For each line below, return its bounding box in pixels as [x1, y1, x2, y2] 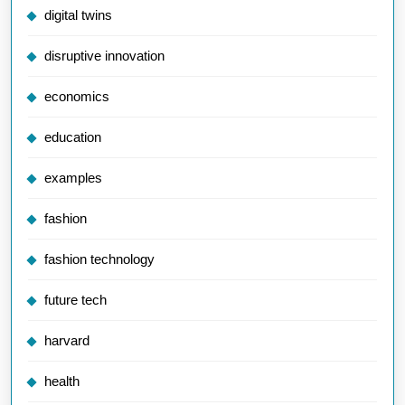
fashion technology [44, 251, 155, 267]
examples [44, 170, 102, 185]
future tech [44, 292, 107, 307]
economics [44, 89, 109, 104]
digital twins [44, 7, 112, 23]
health [44, 373, 80, 389]
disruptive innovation [44, 48, 165, 63]
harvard [44, 333, 89, 348]
